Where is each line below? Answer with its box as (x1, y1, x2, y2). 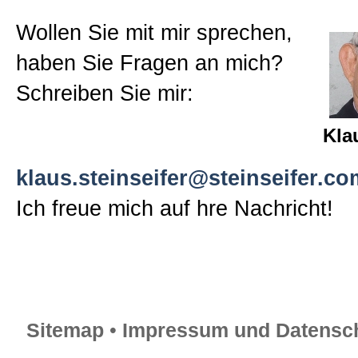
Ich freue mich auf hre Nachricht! (16, 197, 333, 221)
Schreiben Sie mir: (16, 82, 193, 105)
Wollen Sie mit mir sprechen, (16, 21, 292, 45)
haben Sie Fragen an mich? (16, 51, 283, 75)
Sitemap (26, 320, 104, 341)
